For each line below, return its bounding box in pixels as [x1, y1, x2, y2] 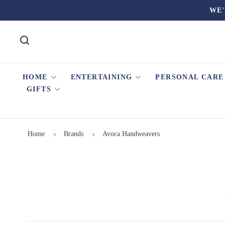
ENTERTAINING [70, 73, 133, 81]
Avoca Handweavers [102, 130, 160, 138]
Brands [64, 130, 83, 138]
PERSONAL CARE [155, 73, 224, 81]
